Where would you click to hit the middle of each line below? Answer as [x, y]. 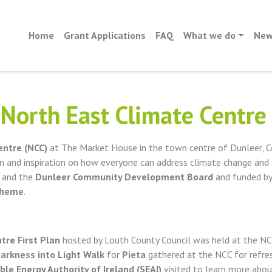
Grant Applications [105, 36]
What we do [210, 36]
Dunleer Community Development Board [124, 176]
